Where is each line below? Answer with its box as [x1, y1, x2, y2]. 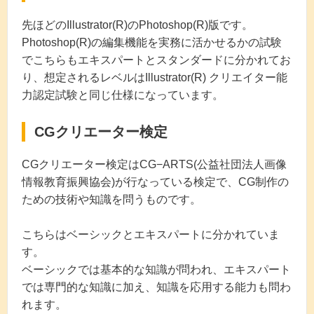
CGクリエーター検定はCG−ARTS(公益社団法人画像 [22, 158, 287, 170]
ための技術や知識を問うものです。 [22, 193, 201, 205]
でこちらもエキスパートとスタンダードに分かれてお [22, 54, 291, 67]
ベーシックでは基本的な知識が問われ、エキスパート [22, 264, 291, 276]
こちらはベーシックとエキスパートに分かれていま [22, 228, 280, 241]
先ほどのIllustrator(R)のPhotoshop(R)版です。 [22, 19, 253, 32]
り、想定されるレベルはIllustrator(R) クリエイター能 [22, 71, 287, 84]
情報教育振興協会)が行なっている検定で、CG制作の [22, 175, 289, 188]
